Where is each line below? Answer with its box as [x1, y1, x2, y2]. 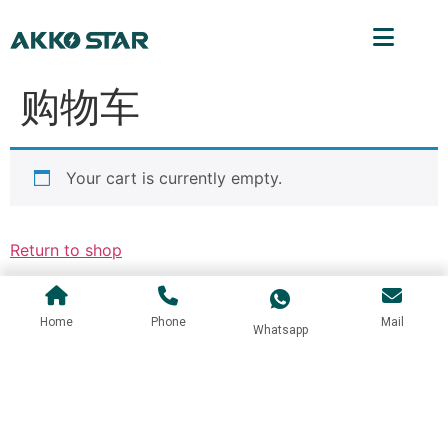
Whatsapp [252, 323, 308, 338]
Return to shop [10, 239, 122, 260]
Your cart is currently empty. [66, 167, 282, 188]
